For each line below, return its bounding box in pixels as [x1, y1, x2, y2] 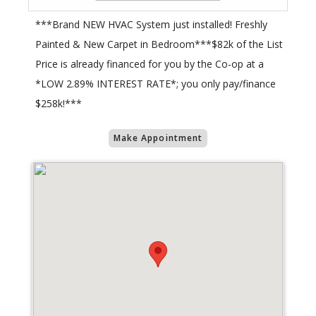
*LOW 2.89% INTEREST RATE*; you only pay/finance [35, 77, 276, 91]
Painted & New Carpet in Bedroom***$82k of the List [35, 37, 283, 51]
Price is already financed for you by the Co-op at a [35, 57, 264, 71]
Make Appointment [113, 132, 203, 145]
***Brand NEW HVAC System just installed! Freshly [35, 18, 267, 32]
